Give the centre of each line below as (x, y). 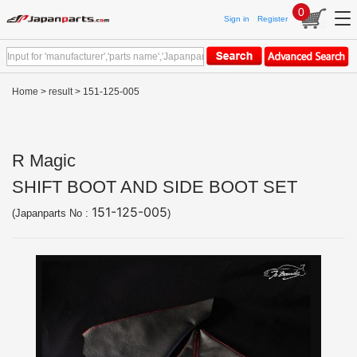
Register (273, 18)
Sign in (237, 18)
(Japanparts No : (52, 213)
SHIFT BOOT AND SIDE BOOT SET (155, 187)
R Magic (44, 161)
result (61, 92)
